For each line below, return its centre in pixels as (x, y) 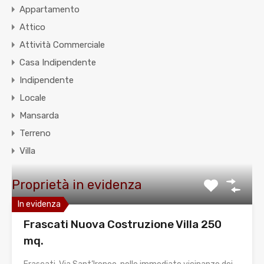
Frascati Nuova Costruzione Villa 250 (123, 225)
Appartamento (49, 10)
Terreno (35, 133)
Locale (33, 98)
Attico (32, 27)
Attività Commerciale (62, 45)
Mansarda (39, 116)
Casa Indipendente (58, 63)
